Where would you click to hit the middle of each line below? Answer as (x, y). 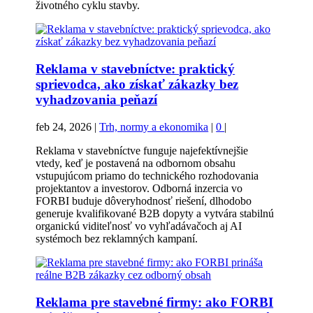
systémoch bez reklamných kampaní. (117, 238)
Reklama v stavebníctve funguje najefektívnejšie (142, 150)
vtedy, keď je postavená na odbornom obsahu (136, 163)
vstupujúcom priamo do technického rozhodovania (147, 175)
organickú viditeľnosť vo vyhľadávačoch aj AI (139, 226)
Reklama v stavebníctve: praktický (136, 69)
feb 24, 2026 (64, 126)
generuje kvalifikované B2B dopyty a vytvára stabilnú (155, 213)
